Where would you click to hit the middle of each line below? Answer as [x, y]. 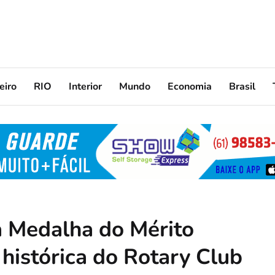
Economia [190, 86]
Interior [85, 86]
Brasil [242, 86]
